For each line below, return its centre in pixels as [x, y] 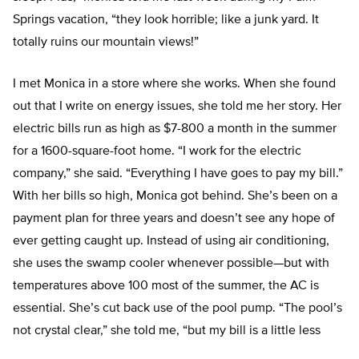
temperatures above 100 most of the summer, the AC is [166, 286]
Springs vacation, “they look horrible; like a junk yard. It [166, 20]
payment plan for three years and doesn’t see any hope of [174, 219]
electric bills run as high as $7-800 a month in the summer [175, 129]
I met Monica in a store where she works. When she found [174, 85]
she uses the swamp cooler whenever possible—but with [171, 264]
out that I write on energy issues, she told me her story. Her [177, 107]
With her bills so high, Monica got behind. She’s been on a [175, 197]
